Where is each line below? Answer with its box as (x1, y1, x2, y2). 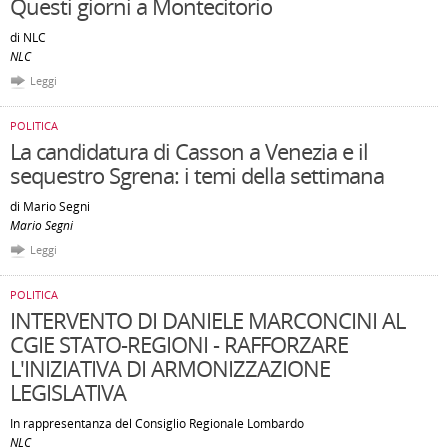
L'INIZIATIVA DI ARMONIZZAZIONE (10, 353, 330, 383)
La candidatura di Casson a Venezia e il (10, 136, 368, 166)
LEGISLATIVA (10, 377, 126, 407)
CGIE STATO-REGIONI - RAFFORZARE (10, 329, 348, 359)
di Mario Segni (10, 198, 90, 215)
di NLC (10, 29, 46, 46)
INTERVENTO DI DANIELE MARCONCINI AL (10, 305, 405, 335)
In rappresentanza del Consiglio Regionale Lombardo (10, 415, 304, 432)
